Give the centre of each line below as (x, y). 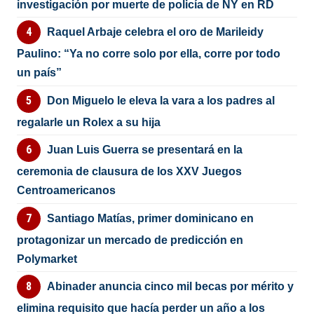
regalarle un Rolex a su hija (89, 122)
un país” (40, 73)
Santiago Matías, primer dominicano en (150, 218)
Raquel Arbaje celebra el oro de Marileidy (155, 32)
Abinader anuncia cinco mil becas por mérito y (170, 287)
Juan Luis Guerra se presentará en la (144, 150)
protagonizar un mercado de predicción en (130, 240)
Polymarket (47, 259)
